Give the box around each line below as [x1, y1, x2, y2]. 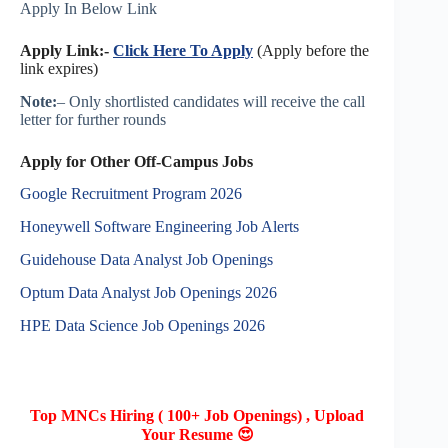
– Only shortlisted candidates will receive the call [57, 92, 365, 110]
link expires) [20, 59, 98, 77]
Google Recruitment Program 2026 [20, 185, 246, 203]
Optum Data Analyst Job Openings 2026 [20, 283, 277, 301]
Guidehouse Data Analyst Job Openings [20, 251, 273, 269]
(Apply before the [257, 41, 369, 59]
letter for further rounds [20, 110, 166, 128]
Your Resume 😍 [140, 425, 254, 443]
